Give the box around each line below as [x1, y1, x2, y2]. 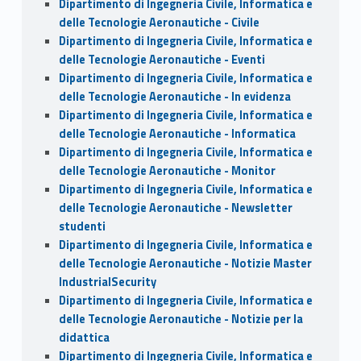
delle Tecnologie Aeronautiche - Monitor [58, 162, 276, 180]
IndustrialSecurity [58, 273, 156, 292]
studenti [58, 218, 106, 236]
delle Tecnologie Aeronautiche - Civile [58, 14, 259, 32]
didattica [58, 329, 110, 347]
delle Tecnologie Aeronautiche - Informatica [58, 125, 296, 143]
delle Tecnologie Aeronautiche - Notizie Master [58, 255, 312, 273]
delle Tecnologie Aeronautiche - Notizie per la [58, 310, 303, 329]
